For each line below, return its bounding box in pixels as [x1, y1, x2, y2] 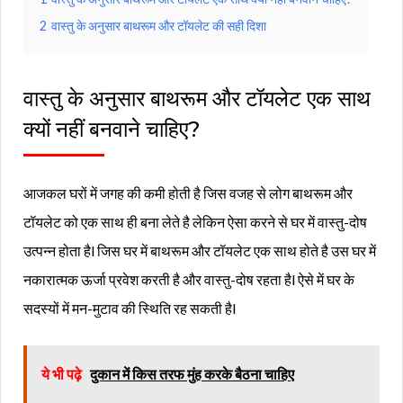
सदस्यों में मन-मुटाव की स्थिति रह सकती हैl [23, 299, 236, 317]
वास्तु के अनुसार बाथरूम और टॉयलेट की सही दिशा [51, 17, 266, 33]
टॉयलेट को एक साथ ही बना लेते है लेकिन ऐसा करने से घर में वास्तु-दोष [23, 212, 367, 230]
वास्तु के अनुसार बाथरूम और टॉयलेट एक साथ [23, 85, 371, 112]
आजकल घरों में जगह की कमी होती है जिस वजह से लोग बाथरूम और [23, 184, 353, 201]
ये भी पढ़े [41, 364, 85, 382]
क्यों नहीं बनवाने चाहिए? [23, 115, 201, 142]
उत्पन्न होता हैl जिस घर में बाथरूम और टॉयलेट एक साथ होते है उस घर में [23, 241, 376, 259]
